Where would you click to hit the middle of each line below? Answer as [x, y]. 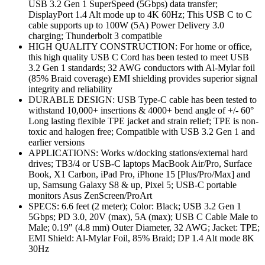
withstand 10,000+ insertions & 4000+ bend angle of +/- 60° [141, 110]
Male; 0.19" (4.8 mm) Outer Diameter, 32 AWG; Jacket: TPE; [144, 227]
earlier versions [56, 142]
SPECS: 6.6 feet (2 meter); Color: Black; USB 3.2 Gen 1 [135, 206]
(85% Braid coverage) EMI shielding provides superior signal [143, 78]
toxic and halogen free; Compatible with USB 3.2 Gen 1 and [142, 131]
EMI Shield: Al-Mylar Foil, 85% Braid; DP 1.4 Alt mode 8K [141, 238]
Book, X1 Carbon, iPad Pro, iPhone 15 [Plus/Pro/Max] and [139, 174]
